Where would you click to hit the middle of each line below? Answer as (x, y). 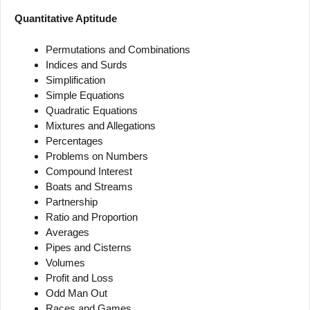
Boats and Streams (89, 186)
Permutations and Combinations (118, 49)
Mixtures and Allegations (101, 125)
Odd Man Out (76, 293)
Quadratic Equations (92, 110)
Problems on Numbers (97, 156)
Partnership (72, 201)
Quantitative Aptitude (66, 19)
